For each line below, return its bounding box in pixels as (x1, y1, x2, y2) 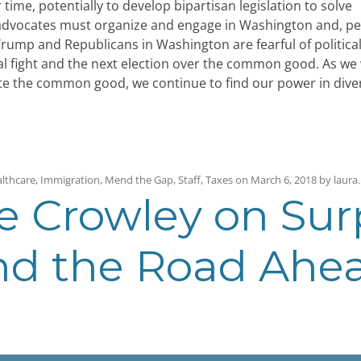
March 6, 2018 (251, 172, 317, 188)
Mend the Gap (105, 172, 173, 188)
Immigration (40, 172, 100, 188)
